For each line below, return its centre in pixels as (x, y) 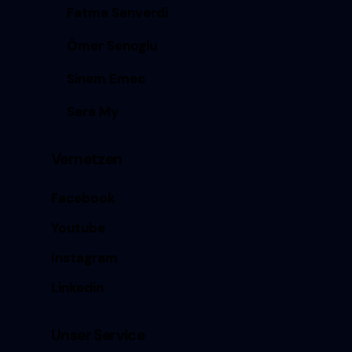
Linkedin (77, 287)
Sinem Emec (106, 78)
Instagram (84, 257)
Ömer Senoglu (112, 45)
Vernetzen (87, 159)
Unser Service (98, 335)
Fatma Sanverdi (118, 12)
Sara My (93, 111)
